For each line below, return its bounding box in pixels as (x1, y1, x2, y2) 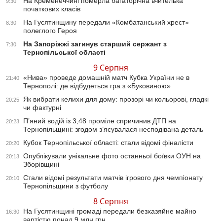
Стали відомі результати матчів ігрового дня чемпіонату (23, 174, 203, 182)
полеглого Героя (23, 27, 77, 35)
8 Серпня (93, 196, 128, 207)
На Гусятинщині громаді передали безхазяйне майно (23, 207, 196, 216)
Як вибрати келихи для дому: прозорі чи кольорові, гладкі (23, 95, 209, 104)
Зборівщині (23, 160, 59, 169)
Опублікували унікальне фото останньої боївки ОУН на (23, 152, 201, 160)
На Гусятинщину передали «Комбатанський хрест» (23, 18, 189, 27)
